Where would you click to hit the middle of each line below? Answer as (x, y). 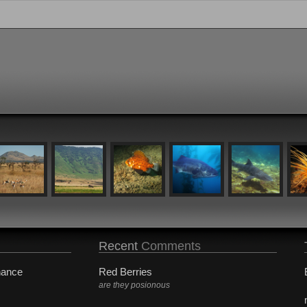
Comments (169, 246)
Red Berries (125, 271)
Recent (118, 246)
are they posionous (134, 285)
